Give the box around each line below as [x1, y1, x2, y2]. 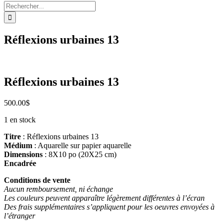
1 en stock [4, 115, 36, 124]
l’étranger [4, 211, 35, 220]
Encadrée [4, 159, 36, 167]
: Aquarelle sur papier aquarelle [32, 141, 131, 150]
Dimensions [4, 150, 43, 159]
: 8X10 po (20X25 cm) [43, 150, 116, 159]
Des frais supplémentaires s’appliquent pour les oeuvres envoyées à [4, 202, 215, 211]
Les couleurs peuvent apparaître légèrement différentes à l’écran [4, 193, 205, 202]
